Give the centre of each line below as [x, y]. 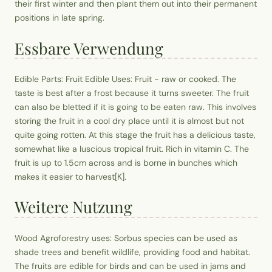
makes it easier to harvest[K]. [70, 176]
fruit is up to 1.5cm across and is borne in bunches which [126, 162]
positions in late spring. [59, 18]
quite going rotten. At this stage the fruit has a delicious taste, [135, 134]
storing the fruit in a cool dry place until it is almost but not [129, 121]
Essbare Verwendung [89, 48]
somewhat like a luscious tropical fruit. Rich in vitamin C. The [132, 148]
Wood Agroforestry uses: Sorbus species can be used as [126, 238]
